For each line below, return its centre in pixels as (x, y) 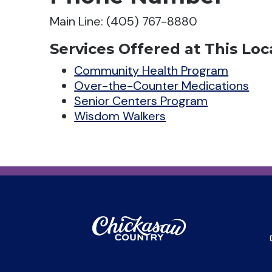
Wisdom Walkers (120, 116)
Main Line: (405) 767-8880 (124, 22)
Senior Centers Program (141, 101)
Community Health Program (151, 71)
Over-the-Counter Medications (162, 86)
